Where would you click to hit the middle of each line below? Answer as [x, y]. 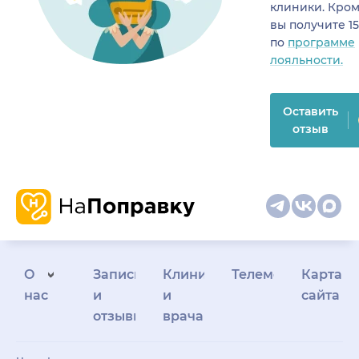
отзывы [119, 316]
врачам [188, 316]
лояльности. [307, 60]
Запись [117, 274]
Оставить [311, 111]
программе [321, 42]
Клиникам [198, 274]
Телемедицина [283, 274]
